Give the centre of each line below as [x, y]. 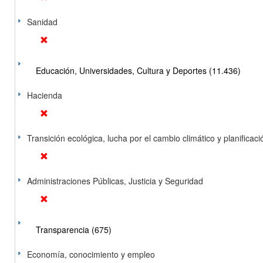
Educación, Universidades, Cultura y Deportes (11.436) [138, 70]
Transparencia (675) [74, 230]
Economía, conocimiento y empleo [91, 254]
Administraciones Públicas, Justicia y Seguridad [115, 181]
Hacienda [45, 95]
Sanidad [42, 22]
